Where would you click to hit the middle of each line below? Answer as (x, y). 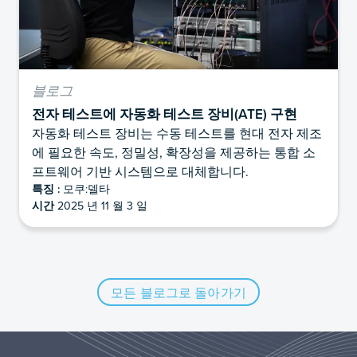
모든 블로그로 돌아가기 (178, 292)
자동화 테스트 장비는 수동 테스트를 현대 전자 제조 (177, 133)
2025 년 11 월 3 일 (101, 206)
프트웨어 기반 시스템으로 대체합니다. (140, 172)
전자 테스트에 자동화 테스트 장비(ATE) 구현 (165, 114)
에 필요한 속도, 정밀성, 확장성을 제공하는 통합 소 (174, 153)
